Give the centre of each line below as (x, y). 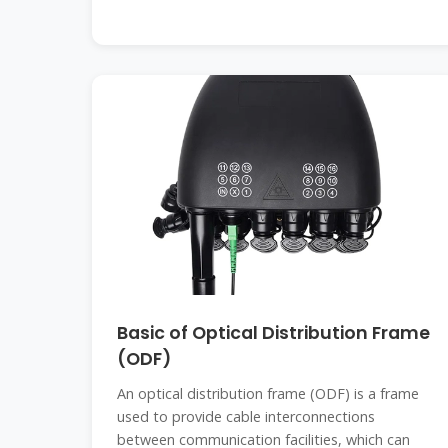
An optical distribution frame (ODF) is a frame (268, 393)
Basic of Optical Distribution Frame (273, 333)
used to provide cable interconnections (246, 416)
